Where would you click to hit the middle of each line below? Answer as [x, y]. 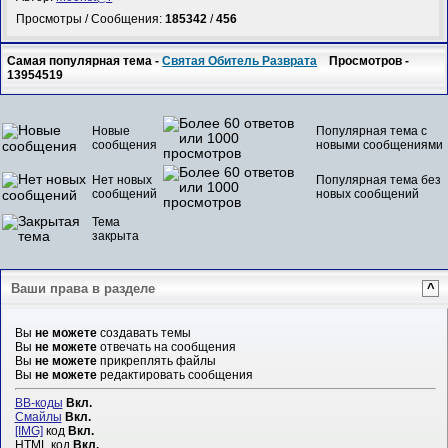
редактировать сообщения [174, 374]
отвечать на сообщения [166, 346]
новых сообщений [367, 193]
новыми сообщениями [379, 144]
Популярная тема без [378, 179]
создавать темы [143, 332]
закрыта [115, 235]
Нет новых [122, 179]
